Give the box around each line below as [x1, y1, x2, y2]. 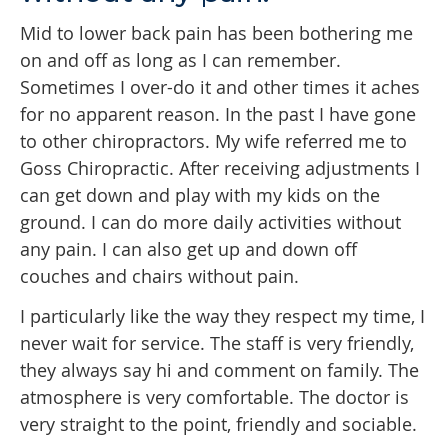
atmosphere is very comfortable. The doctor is [20, 384, 409, 409]
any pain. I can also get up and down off [20, 236, 357, 261]
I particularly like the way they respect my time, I [20, 303, 425, 328]
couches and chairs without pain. [20, 263, 299, 288]
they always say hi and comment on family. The [20, 357, 419, 382]
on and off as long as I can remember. [20, 47, 341, 72]
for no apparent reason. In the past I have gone [20, 101, 416, 126]
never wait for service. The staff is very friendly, [20, 330, 414, 355]
